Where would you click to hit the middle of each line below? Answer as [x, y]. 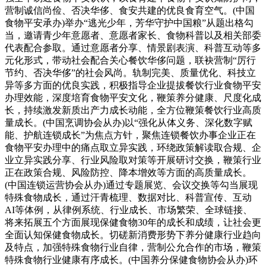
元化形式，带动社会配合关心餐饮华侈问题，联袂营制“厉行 [130, 60]
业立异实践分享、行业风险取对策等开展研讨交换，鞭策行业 [133, 160]
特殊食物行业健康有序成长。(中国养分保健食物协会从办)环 [131, 259]
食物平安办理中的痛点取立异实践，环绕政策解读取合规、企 [133, 147]
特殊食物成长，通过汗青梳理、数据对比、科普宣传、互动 [128, 197]
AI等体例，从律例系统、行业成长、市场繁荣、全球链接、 [129, 210]
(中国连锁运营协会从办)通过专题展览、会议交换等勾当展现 [131, 185]
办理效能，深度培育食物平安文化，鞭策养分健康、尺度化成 [133, 97]
